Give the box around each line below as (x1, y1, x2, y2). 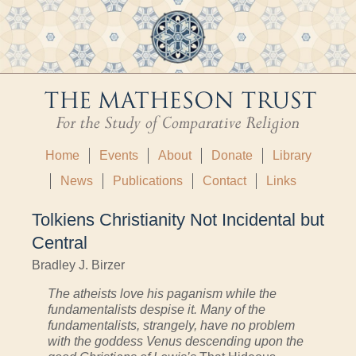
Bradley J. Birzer (32, 258, 125, 273)
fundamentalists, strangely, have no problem (48, 319, 295, 333)
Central (32, 233, 87, 253)
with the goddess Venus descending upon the (48, 335, 304, 349)
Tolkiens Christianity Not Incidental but (32, 210, 324, 230)
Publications (113, 174, 183, 188)
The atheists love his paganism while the (48, 287, 277, 301)
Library (272, 149, 311, 163)
